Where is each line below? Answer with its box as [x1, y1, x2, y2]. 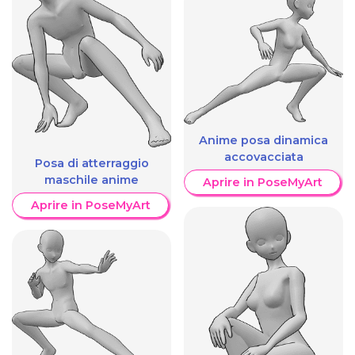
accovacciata [223, 149, 303, 164]
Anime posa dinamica [199, 132, 328, 147]
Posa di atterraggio [34, 155, 149, 170]
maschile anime [44, 172, 139, 187]
